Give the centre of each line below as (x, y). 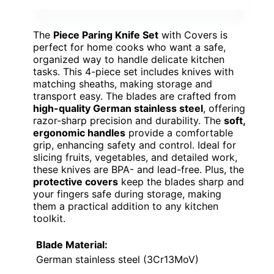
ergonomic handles (79, 133)
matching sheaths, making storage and (123, 84)
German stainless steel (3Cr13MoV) (117, 260)
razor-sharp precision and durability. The (128, 121)
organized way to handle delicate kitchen (129, 60)
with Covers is (193, 35)
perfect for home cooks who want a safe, (129, 47)
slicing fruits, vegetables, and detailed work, (135, 157)
